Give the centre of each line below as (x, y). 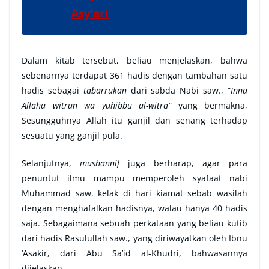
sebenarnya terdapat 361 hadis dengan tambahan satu (134, 76)
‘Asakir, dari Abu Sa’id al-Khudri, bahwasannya (134, 253)
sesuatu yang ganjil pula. (72, 136)
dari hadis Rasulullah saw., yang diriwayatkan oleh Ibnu (134, 238)
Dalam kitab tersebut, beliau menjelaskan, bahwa (134, 61)
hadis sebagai (53, 91)
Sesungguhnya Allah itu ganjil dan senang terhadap (134, 121)
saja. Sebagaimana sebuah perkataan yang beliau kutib (134, 223)
